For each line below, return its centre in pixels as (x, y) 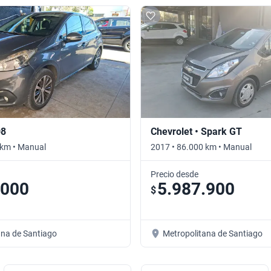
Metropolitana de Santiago (213, 234)
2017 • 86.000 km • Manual (201, 147)
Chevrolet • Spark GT (196, 132)
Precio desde (175, 175)
